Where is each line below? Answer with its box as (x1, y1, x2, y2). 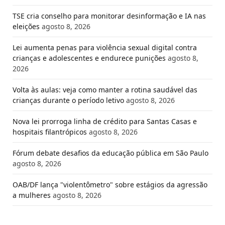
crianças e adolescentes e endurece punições (13, 53, 166, 63)
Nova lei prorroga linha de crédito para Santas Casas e (13, 116, 197, 126)
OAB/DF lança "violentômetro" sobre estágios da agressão (13, 179, 207, 189)
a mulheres (13, 190, 51, 200)
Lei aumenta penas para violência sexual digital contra (13, 42, 197, 52)
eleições (13, 21, 40, 31)
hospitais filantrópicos (13, 127, 87, 137)
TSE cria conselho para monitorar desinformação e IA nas (13, 11, 206, 21)
